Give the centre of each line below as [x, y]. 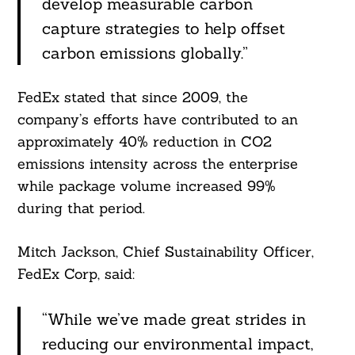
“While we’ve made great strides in [174, 319]
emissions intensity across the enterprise [157, 164]
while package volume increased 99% [146, 186]
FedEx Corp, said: [76, 274]
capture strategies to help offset [163, 29]
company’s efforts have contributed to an [157, 120]
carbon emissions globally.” [145, 53]
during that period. [81, 208]
